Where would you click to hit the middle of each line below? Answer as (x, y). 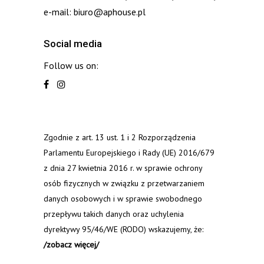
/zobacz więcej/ (71, 245)
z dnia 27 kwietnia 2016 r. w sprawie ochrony (123, 168)
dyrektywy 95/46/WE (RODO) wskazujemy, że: (123, 229)
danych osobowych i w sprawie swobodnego (123, 199)
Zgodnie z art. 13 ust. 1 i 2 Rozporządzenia (120, 137)
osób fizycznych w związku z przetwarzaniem (124, 183)
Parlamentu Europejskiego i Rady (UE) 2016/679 (129, 153)
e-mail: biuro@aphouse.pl (95, 12)
